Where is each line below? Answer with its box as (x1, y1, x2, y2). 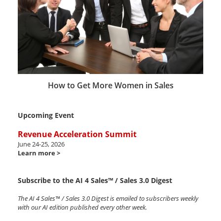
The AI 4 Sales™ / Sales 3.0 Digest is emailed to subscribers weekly (17, 194, 198, 203)
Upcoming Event (17, 110, 74, 120)
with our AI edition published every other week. (17, 203, 147, 212)
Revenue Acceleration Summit (17, 129, 137, 140)
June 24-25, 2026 (17, 140, 65, 149)
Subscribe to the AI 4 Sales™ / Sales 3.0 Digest (17, 176, 172, 185)
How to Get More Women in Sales (47, 80, 174, 91)
